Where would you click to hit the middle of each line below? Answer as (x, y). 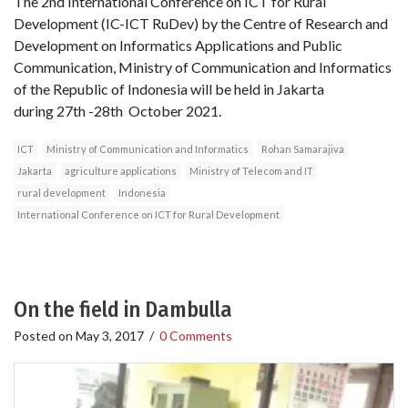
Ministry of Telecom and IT (251, 171)
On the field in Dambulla (123, 310)
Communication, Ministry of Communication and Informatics (203, 67)
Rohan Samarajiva (303, 149)
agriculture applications (121, 171)
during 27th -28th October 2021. (117, 111)
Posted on (45, 336)
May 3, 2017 (110, 336)
